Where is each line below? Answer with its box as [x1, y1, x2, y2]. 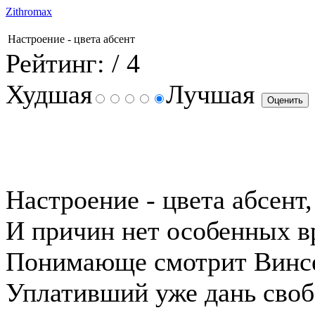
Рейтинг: [6, 49, 105, 78]
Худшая [6, 79, 92, 109]
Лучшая [166, 79, 262, 109]
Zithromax [6, 6, 52, 18]
